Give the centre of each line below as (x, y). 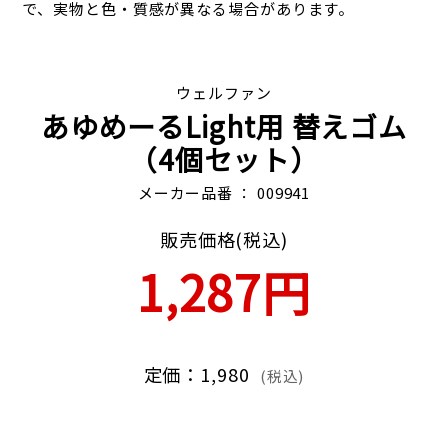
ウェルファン (224, 92)
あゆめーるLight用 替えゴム (224, 126)
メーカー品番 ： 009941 (224, 192)
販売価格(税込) (224, 239)
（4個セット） (224, 159)
